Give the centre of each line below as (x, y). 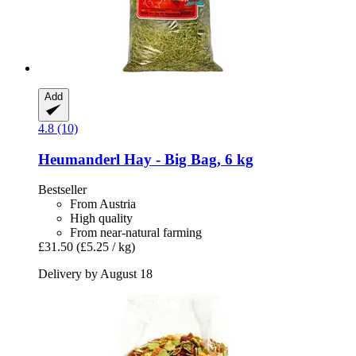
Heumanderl (79, 159)
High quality (101, 219)
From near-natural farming (136, 233)
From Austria (103, 204)
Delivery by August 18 (95, 274)
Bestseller (62, 190)
